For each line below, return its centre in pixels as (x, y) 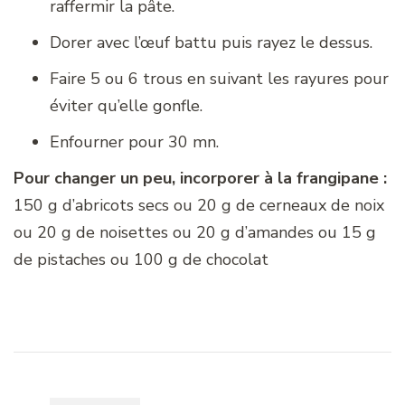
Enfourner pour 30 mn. (134, 141)
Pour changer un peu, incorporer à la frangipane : (200, 178)
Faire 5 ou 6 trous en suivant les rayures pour (219, 78)
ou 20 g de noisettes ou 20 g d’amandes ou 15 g (195, 232)
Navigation (75, 365)
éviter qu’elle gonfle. (126, 105)
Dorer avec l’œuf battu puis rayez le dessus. (211, 42)
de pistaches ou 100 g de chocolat (141, 259)
